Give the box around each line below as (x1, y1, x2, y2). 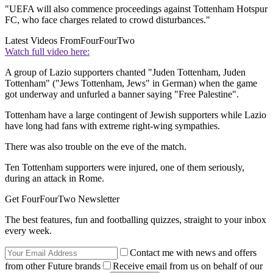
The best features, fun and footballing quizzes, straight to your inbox (5, 214, 266, 225)
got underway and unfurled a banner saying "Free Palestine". (5, 89, 239, 100)
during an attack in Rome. (5, 173, 104, 184)
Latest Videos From (5, 35, 80, 46)
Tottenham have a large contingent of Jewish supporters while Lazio (5, 110, 266, 121)
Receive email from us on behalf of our (113, 261, 263, 272)
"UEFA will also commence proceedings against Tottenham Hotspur (5, 4, 268, 15)
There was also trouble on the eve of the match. (5, 141, 186, 152)
